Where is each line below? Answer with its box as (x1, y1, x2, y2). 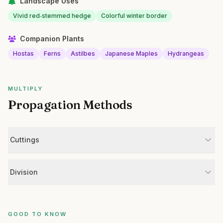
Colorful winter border (101, 12, 167, 19)
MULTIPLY (8, 85, 43, 92)
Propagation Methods (8, 98, 132, 112)
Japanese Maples (105, 50, 158, 57)
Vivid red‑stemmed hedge (13, 12, 91, 19)
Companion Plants (20, 34, 84, 43)
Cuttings (10, 135, 39, 144)
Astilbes (71, 50, 95, 57)
